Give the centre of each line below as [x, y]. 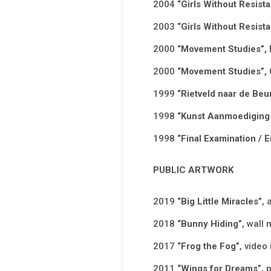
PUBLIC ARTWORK [193, 170]
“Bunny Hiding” [209, 224]
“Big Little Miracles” [219, 202]
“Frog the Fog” [208, 247]
